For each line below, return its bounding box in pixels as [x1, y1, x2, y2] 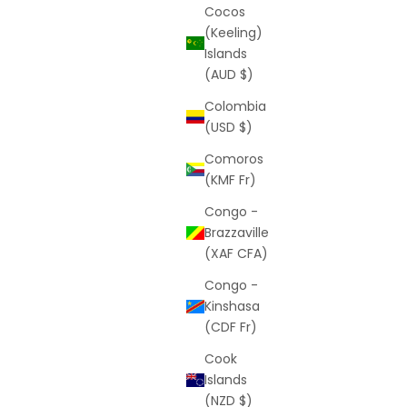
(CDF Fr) [204, 317, 257, 336]
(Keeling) [204, 23, 263, 42]
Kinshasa [204, 296, 260, 315]
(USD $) [204, 117, 253, 136]
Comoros [204, 149, 263, 168]
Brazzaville [204, 223, 269, 242]
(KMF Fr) [204, 170, 256, 189]
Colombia [204, 96, 266, 115]
